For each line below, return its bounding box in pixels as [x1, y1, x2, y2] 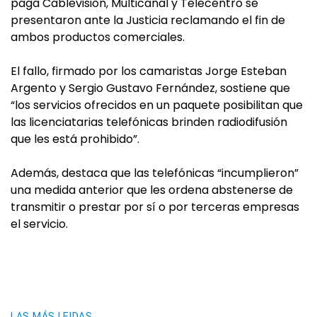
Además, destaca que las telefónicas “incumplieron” [11, 165, 299, 181]
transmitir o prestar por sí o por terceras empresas [11, 199, 299, 215]
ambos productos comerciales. [11, 29, 185, 45]
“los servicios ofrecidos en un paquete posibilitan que [11, 97, 303, 113]
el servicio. [11, 216, 68, 232]
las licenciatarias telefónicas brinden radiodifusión [11, 114, 287, 130]
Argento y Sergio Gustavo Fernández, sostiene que [11, 80, 290, 96]
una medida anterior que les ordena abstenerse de [11, 182, 293, 198]
